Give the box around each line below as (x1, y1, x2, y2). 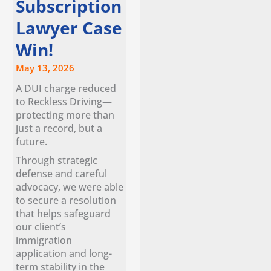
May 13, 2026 (16, 62, 75, 74)
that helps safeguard (16, 206, 111, 220)
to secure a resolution (16, 192, 117, 207)
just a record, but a (16, 121, 103, 135)
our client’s (16, 219, 67, 233)
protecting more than (16, 108, 115, 122)
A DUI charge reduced (16, 81, 117, 96)
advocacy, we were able (16, 179, 124, 194)
